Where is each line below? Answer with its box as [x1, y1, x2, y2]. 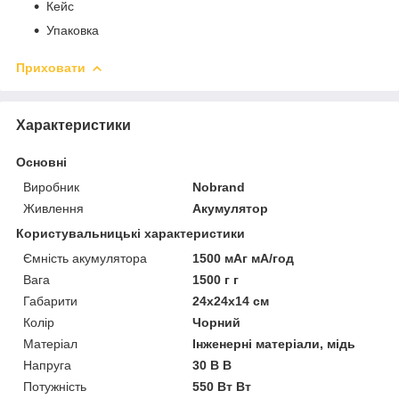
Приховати [16, 60, 85, 75]
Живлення [23, 200, 84, 216]
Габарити [23, 293, 77, 308]
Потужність [23, 379, 86, 394]
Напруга [23, 357, 71, 372]
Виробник [23, 179, 79, 194]
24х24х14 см [192, 293, 270, 308]
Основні [16, 154, 67, 169]
